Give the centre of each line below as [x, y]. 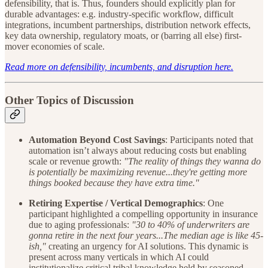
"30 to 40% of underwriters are [191, 225]
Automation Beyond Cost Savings [97, 140]
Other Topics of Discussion [69, 100]
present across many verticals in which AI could [119, 257]
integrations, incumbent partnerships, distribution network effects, [128, 25]
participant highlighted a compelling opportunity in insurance [143, 214]
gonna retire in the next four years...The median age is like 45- [146, 236]
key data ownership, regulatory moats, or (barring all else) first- [123, 35]
